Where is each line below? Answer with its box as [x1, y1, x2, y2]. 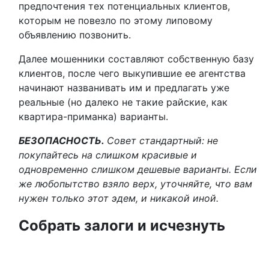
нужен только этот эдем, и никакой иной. [19, 192, 219, 204]
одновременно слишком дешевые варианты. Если [19, 163, 257, 175]
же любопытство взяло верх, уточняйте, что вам [19, 178, 252, 190]
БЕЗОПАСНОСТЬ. [19, 134, 107, 147]
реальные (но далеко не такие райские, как [19, 96, 228, 108]
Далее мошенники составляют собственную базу [19, 53, 254, 65]
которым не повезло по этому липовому [19, 14, 213, 26]
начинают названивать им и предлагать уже [19, 82, 229, 94]
